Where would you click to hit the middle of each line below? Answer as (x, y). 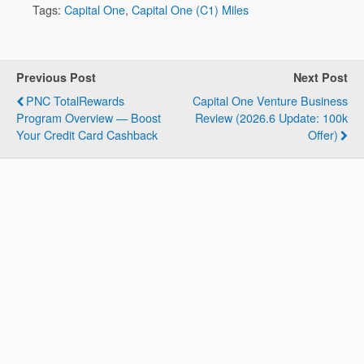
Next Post (321, 77)
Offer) (323, 134)
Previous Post (56, 77)
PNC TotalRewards (75, 100)
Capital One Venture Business (270, 100)
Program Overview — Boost (89, 117)
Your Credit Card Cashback (87, 134)
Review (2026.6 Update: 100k (271, 117)
